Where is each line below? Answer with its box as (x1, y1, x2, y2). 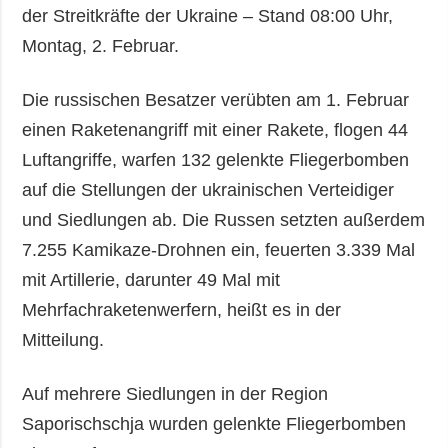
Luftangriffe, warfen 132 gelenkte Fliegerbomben (22, 150, 410, 171)
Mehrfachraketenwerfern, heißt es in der (22, 300, 342, 321)
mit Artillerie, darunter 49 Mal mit (22, 270, 281, 291)
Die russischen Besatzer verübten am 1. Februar (22, 90, 410, 111)
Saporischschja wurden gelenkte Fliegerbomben (22, 414, 407, 435)
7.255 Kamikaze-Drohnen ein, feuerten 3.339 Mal (22, 240, 416, 261)
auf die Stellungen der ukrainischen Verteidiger (22, 180, 395, 201)
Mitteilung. (22, 330, 105, 351)
